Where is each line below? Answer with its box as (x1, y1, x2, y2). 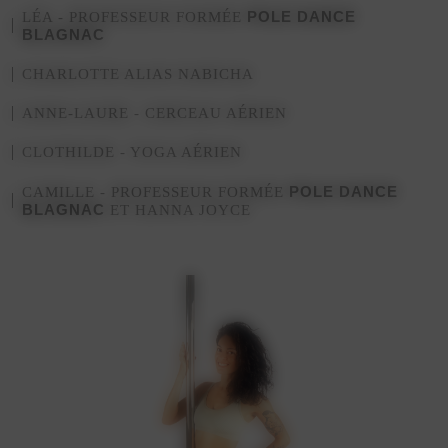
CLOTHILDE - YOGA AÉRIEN (22, 143, 243, 160)
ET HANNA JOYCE (105, 201, 252, 218)
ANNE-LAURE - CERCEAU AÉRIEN (22, 104, 288, 121)
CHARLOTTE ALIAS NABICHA (22, 65, 255, 82)
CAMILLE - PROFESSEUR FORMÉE (22, 183, 290, 200)
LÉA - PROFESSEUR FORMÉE (22, 8, 248, 25)
